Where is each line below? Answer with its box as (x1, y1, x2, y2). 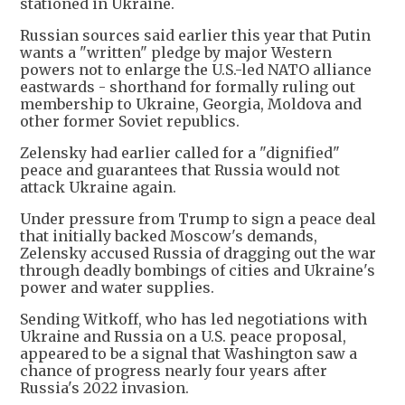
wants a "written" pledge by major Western (20, 43, 332, 62)
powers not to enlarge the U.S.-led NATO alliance (20, 61, 372, 80)
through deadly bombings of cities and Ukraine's (20, 261, 375, 280)
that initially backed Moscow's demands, (20, 227, 317, 246)
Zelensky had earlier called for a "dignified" (20, 144, 340, 163)
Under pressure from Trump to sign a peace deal (20, 210, 376, 229)
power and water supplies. (20, 278, 214, 297)
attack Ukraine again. (20, 178, 176, 197)
